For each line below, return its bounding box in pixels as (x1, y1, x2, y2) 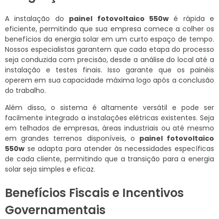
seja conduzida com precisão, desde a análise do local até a (5, 55, 214, 65)
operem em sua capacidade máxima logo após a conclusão (5, 75, 214, 86)
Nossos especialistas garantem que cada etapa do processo (5, 44, 214, 55)
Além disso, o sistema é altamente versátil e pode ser (5, 103, 214, 113)
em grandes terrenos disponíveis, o (5, 133, 139, 144)
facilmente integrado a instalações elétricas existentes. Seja (5, 113, 214, 123)
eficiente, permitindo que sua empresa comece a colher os (5, 24, 214, 34)
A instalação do (5, 14, 69, 24)
